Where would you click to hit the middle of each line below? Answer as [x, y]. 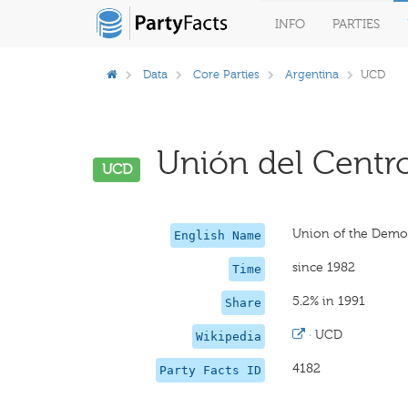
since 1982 [324, 267]
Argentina [312, 74]
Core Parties [226, 74]
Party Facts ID [211, 370]
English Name [218, 235]
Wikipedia [229, 337]
